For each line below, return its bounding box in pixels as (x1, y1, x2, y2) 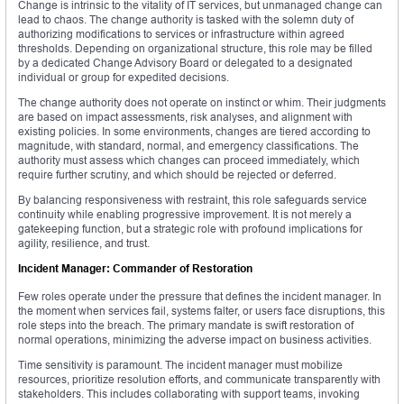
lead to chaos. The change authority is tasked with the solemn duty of (18, 13, 353, 27)
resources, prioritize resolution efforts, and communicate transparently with (18, 372, 381, 387)
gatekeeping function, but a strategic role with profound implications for (18, 222, 363, 236)
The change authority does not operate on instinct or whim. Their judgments (18, 96, 386, 110)
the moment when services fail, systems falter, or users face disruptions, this (18, 304, 385, 318)
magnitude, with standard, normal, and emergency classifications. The (18, 139, 359, 153)
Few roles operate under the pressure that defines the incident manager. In (18, 289, 381, 304)
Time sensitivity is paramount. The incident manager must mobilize (18, 358, 343, 372)
